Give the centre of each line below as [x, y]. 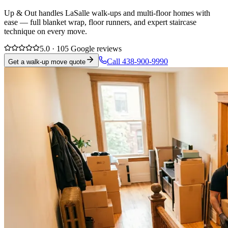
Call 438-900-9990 [137, 61]
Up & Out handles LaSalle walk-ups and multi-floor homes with [107, 13]
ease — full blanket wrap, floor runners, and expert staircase [100, 22]
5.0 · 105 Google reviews [81, 48]
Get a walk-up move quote [47, 62]
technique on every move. [46, 31]
